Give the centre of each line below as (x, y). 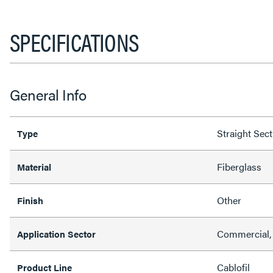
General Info (48, 94)
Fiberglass (239, 166)
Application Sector (56, 233)
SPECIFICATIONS (74, 41)
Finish (30, 200)
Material (34, 166)
